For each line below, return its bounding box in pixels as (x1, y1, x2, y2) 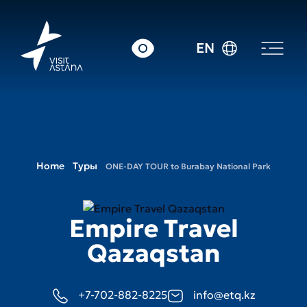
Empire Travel (69, 212, 238, 244)
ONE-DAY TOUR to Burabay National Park (106, 160, 271, 171)
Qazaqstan (86, 237, 221, 269)
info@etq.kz (193, 287, 256, 302)
